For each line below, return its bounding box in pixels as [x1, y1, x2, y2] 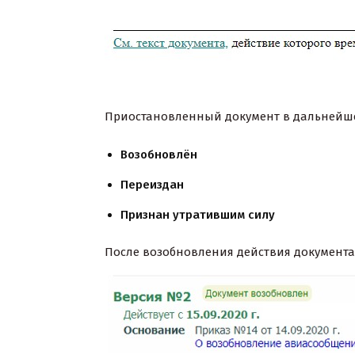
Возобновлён [120, 147, 197, 162]
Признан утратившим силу [120, 208, 275, 222]
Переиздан [120, 177, 184, 192]
